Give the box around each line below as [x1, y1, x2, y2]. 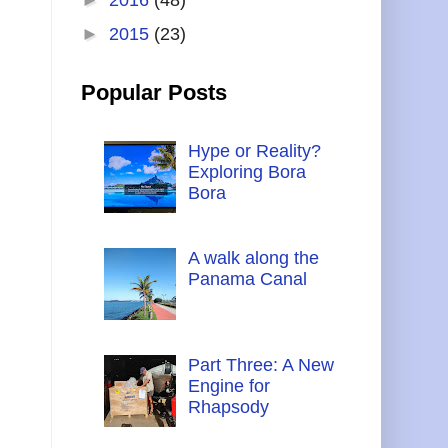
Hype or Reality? [187, 140, 321, 161]
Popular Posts [81, 79, 227, 105]
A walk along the [187, 247, 319, 268]
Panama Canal [187, 268, 307, 289]
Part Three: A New [187, 354, 334, 375]
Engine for [187, 375, 270, 396]
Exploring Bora [187, 161, 306, 182]
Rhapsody [187, 396, 269, 417]
